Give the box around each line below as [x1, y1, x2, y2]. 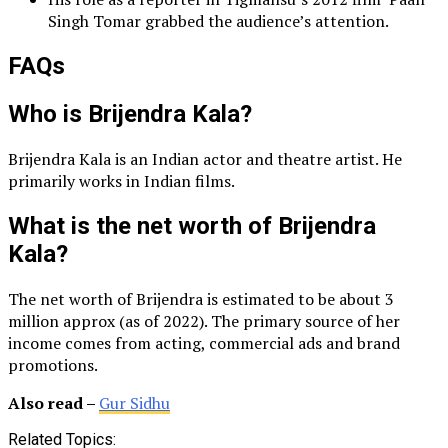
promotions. [8, 353, 98, 376]
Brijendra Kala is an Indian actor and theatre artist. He [8, 148, 402, 171]
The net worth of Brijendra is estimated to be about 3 [8, 287, 394, 310]
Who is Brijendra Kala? [8, 100, 252, 129]
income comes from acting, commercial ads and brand [8, 331, 400, 354]
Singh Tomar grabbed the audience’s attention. [48, 10, 389, 33]
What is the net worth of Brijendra [8, 212, 376, 241]
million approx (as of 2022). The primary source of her [8, 309, 400, 332]
